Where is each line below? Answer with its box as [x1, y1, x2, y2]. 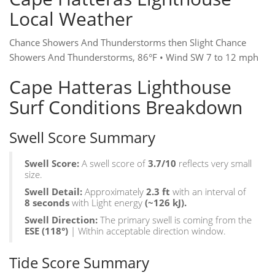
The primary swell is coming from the [100, 214, 252, 227]
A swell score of [82, 157, 148, 170]
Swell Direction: [25, 214, 100, 227]
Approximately [85, 185, 144, 198]
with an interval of [170, 185, 246, 198]
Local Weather [9, 6, 133, 32]
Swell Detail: [25, 185, 85, 198]
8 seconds [25, 196, 69, 209]
